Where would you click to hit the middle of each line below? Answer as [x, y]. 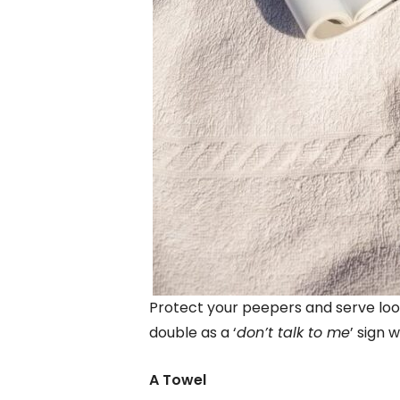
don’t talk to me [293, 333]
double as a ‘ [193, 333]
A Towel [178, 380]
